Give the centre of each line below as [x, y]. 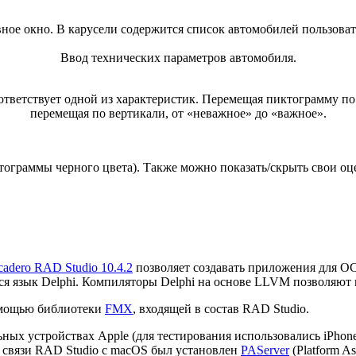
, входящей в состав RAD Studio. [221, 308]
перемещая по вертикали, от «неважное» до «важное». [178, 114]
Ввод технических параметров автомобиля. [178, 58]
